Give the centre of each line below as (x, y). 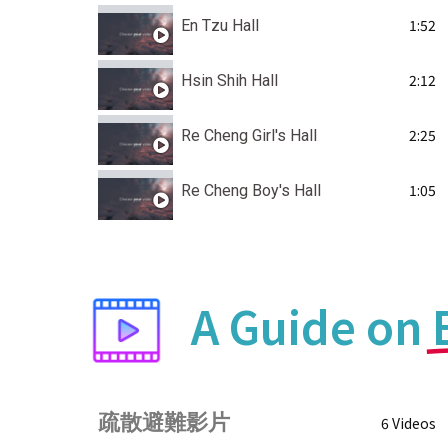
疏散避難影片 (164, 422)
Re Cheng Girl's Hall (249, 135)
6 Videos (408, 423)
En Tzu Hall (220, 25)
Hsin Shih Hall (229, 80)
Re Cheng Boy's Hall (251, 190)
